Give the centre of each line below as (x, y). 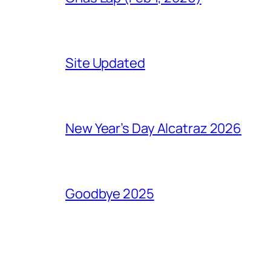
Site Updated (105, 63)
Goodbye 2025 (110, 193)
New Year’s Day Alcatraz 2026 (154, 128)
